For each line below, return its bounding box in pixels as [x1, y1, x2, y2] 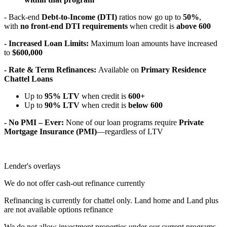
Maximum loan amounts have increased [91, 39, 217, 48]
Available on [98, 65, 141, 74]
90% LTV [45, 101, 80, 110]
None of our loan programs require [66, 118, 179, 127]
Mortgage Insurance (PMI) [4, 127, 97, 136]
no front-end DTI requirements [20, 22, 128, 31]
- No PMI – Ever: [4, 118, 66, 127]
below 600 [128, 101, 163, 110]
